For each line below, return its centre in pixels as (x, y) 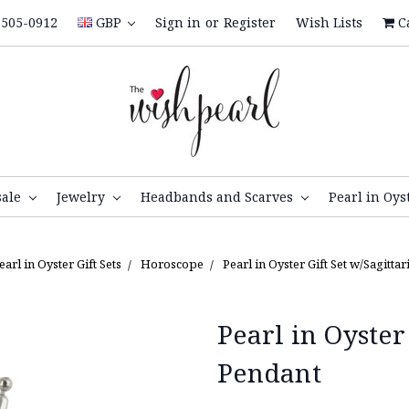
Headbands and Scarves (218, 196)
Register (250, 22)
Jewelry (83, 196)
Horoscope (172, 263)
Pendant (269, 372)
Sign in (178, 22)
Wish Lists (329, 22)
